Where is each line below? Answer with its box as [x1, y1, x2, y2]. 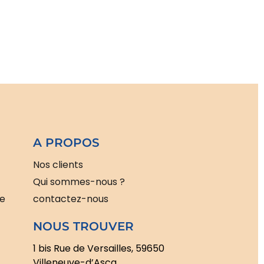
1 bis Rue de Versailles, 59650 [33, 242, 164, 256]
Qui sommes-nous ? [33, 175, 125, 189]
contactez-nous [33, 192, 108, 206]
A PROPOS [33, 136, 100, 150]
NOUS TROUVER [33, 219, 134, 234]
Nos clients [33, 158, 83, 172]
